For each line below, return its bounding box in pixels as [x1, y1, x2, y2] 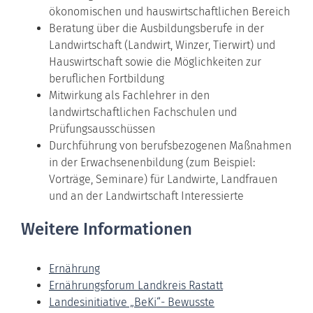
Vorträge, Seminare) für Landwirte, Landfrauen [49, 172, 277, 186]
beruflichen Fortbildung [49, 71, 164, 85]
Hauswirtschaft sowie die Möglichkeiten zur [49, 54, 261, 68]
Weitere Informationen [21, 219, 192, 239]
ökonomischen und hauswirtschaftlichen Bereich [49, 4, 290, 18]
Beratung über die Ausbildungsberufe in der [49, 21, 264, 35]
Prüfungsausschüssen [49, 122, 155, 136]
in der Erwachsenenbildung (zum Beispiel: [49, 155, 255, 169]
